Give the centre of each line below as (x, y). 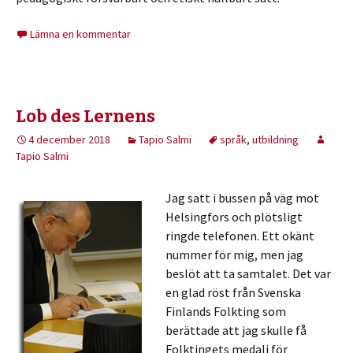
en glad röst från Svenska (233, 292)
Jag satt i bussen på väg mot (242, 198)
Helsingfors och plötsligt (234, 217)
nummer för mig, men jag (234, 255)
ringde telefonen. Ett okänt (240, 236)
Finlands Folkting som (226, 311)
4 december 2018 (69, 139)
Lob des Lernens (85, 116)
